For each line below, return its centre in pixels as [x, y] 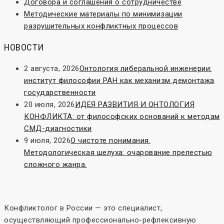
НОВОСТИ [24, 47]
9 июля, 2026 [47, 141]
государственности [60, 93]
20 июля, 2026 [49, 105]
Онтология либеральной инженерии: [145, 69]
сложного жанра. [55, 165]
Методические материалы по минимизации [103, 14]
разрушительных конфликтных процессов [101, 26]
